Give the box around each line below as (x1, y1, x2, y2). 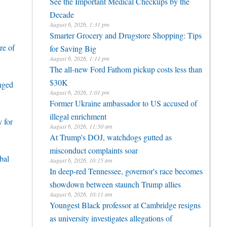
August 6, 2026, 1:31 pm (50, 20, 109, 28)
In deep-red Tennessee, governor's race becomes (50, 166, 203, 176)
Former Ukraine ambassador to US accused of (50, 98, 197, 108)
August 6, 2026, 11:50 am (50, 122, 112, 130)
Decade (50, 9, 74, 17)
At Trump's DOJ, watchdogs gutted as (50, 132, 172, 142)
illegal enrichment (50, 111, 106, 119)
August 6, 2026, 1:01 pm (50, 88, 109, 96)
